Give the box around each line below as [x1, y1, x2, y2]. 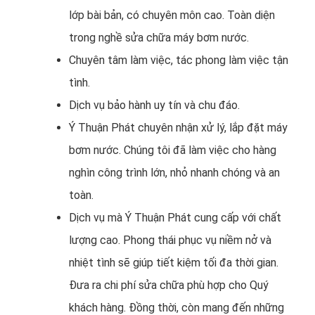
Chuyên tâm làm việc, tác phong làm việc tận [69, 53, 288, 67]
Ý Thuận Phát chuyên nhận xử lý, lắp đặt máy [69, 120, 288, 134]
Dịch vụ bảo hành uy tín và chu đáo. [69, 98, 240, 112]
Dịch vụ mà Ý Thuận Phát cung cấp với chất [69, 210, 281, 224]
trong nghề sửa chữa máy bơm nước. [69, 30, 249, 44]
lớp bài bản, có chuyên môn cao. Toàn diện [69, 8, 275, 22]
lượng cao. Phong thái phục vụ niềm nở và [69, 233, 271, 247]
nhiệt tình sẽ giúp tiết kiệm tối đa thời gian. [69, 255, 278, 269]
